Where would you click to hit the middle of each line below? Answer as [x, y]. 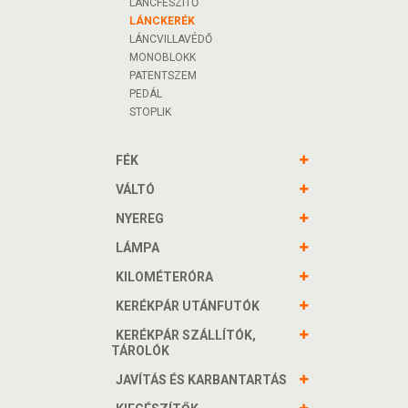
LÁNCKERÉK [162, 21]
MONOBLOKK [163, 57]
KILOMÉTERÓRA [164, 277]
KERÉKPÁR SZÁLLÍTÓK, [186, 335]
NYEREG [140, 219]
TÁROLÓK [140, 351]
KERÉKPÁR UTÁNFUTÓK [188, 306]
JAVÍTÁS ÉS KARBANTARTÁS [201, 380]
